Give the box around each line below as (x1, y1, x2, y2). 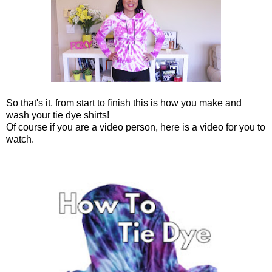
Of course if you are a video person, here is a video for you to (6, 121, 265, 132)
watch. (6, 134, 34, 144)
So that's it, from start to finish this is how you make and (6, 97, 242, 108)
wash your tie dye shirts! (6, 109, 109, 120)
